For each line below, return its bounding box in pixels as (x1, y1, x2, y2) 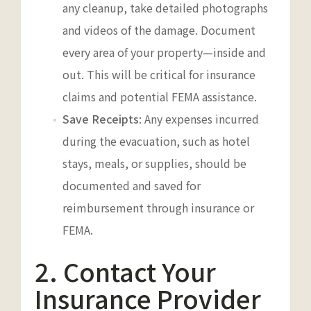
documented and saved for (62, 176, 201, 194)
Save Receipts (62, 110, 139, 127)
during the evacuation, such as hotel (62, 132, 250, 149)
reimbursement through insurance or (62, 199, 254, 216)
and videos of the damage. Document (62, 21, 255, 38)
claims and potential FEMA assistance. (62, 87, 257, 105)
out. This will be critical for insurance (62, 65, 255, 83)
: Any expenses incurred (139, 110, 259, 127)
